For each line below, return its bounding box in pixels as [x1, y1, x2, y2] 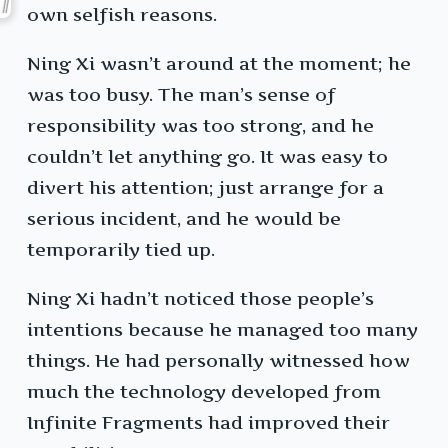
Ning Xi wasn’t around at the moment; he [27, 53, 411, 75]
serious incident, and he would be [27, 208, 341, 230]
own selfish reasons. [27, 4, 217, 26]
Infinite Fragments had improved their [27, 412, 390, 434]
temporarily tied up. [27, 239, 215, 261]
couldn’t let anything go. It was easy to [27, 146, 388, 168]
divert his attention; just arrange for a [27, 177, 384, 199]
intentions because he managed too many [27, 319, 418, 341]
